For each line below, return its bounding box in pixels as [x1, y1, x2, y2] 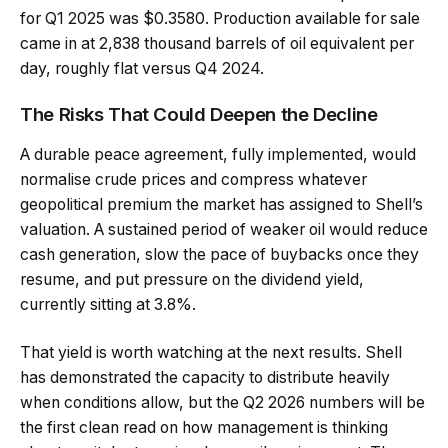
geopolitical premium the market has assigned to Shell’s [20, 195, 423, 215]
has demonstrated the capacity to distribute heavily [20, 367, 390, 387]
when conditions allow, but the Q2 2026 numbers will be [20, 392, 425, 412]
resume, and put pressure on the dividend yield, [20, 270, 364, 290]
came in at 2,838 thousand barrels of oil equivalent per [20, 33, 414, 53]
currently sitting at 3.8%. [20, 295, 196, 315]
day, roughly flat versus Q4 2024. [20, 58, 264, 78]
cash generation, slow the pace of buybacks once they [20, 245, 419, 265]
